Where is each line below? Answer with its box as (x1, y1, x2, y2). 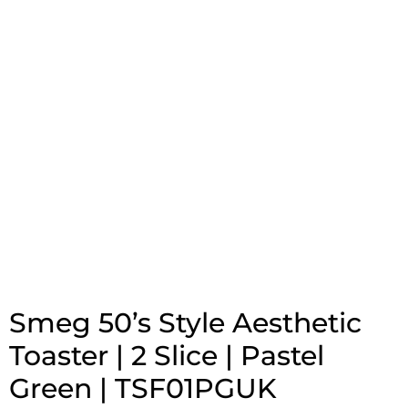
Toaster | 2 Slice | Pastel (9, 339, 324, 373)
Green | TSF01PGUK (9, 372, 277, 406)
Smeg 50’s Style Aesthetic (9, 306, 362, 341)
